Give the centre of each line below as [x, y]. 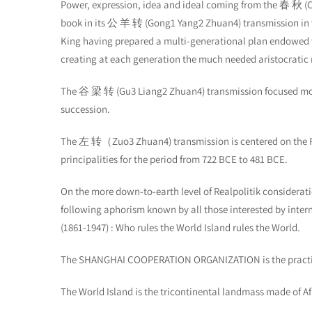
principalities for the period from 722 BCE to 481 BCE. [174, 159]
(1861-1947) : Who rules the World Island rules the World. [180, 228]
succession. [85, 109]
